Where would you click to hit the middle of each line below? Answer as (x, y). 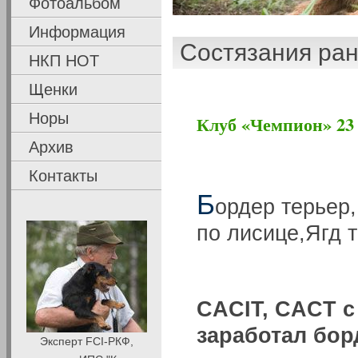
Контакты (64, 176)
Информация (78, 32)
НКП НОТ (64, 61)
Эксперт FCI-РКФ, (86, 341)
